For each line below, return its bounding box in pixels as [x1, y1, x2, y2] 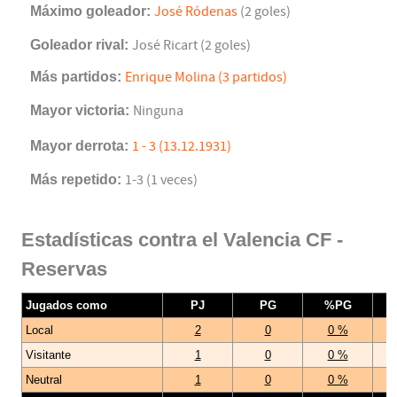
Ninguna [133, 103, 183, 120]
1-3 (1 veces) [125, 172, 198, 189]
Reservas [21, 258, 107, 281]
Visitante [26, 348, 71, 362]
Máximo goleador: [30, 4, 154, 19]
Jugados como [26, 299, 107, 313]
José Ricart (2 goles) [132, 37, 251, 54]
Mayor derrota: [30, 138, 132, 154]
